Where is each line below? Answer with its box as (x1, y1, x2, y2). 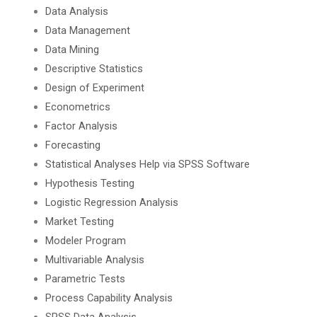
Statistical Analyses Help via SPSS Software (45, 157, 250, 171)
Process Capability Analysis (45, 291, 173, 304)
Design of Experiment (45, 81, 144, 94)
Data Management (45, 23, 130, 37)
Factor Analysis (45, 119, 117, 132)
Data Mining (45, 42, 99, 56)
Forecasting (45, 138, 100, 151)
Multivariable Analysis (45, 253, 144, 266)
